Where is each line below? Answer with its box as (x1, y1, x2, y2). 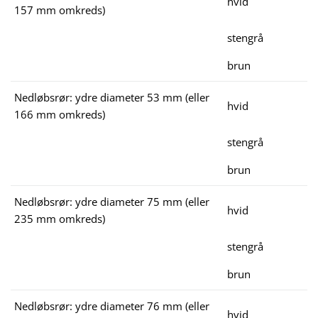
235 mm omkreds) (14, 212, 105, 226)
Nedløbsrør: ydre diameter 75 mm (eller (14, 194, 209, 209)
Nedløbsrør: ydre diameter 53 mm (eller (14, 90, 209, 105)
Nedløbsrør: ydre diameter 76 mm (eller (14, 299, 209, 314)
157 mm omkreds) (14, 3, 105, 18)
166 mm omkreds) (14, 107, 105, 122)
